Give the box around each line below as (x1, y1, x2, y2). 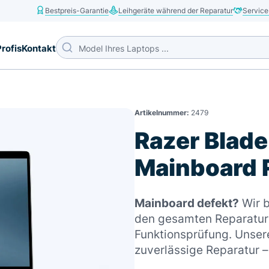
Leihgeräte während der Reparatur (118, 5, 233, 15)
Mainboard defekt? (134, 196, 239, 210)
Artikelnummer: (134, 108, 189, 117)
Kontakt (22, 43, 56, 54)
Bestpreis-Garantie (45, 5, 109, 15)
